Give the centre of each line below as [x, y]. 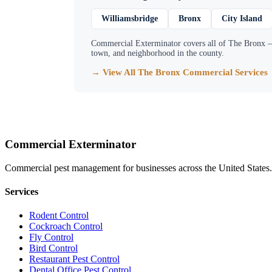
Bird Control [53, 248]
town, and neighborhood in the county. [158, 53]
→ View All [114, 73]
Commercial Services [224, 73]
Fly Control [51, 237]
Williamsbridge [130, 19]
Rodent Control [59, 216]
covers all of [205, 44]
